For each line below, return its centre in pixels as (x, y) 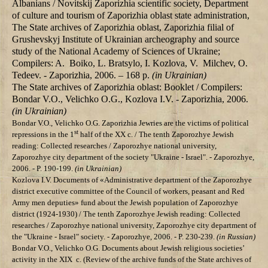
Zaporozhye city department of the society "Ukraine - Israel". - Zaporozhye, (133, 157)
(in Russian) (236, 237)
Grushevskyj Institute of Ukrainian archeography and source (126, 39)
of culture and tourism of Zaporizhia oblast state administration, (131, 16)
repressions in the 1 (43, 135)
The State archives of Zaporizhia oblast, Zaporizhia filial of (123, 28)
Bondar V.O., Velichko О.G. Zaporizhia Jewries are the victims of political (130, 123)
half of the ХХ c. (106, 135)
